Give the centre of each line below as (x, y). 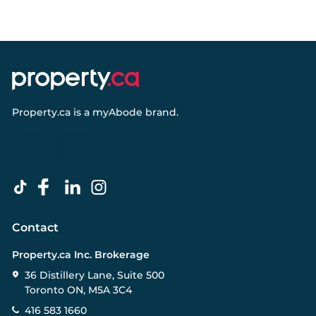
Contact (35, 228)
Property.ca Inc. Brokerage (81, 255)
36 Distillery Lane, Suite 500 (95, 275)
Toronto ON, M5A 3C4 (78, 290)
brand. (160, 113)
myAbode (117, 113)
